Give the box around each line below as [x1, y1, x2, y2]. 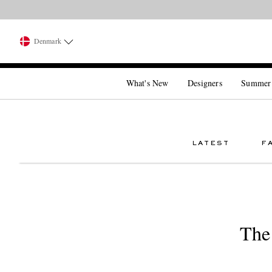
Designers [188, 77, 222, 89]
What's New [126, 77, 169, 89]
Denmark [34, 36, 61, 46]
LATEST [191, 140, 229, 146]
